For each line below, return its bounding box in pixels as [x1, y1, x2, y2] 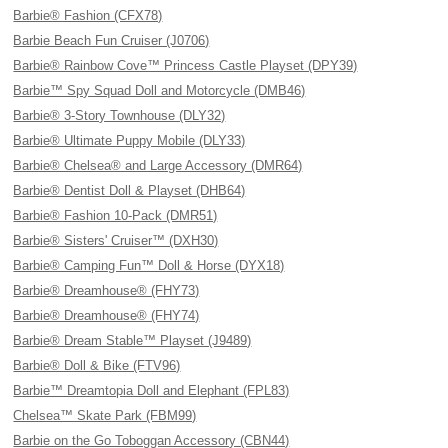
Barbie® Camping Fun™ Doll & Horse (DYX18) [13, 258, 285, 273]
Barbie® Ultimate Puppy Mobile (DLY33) [13, 133, 246, 148]
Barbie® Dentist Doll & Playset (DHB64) [13, 183, 246, 198]
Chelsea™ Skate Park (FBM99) [13, 408, 197, 423]
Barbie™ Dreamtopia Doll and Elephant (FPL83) [13, 383, 290, 398]
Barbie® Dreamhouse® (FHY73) [13, 283, 200, 298]
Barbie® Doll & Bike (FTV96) [13, 358, 181, 373]
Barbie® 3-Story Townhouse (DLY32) [13, 108, 226, 123]
